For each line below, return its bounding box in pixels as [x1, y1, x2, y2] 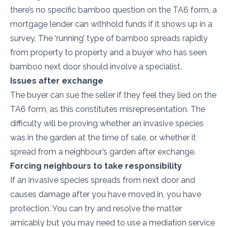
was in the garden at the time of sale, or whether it [10, 133, 196, 142]
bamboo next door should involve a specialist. [10, 62, 182, 71]
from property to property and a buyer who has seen [10, 48, 207, 57]
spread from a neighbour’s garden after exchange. [10, 147, 196, 157]
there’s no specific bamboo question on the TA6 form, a [10, 5, 217, 15]
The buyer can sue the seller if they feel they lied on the [10, 90, 216, 100]
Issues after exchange [10, 76, 103, 86]
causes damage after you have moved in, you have [10, 190, 201, 199]
